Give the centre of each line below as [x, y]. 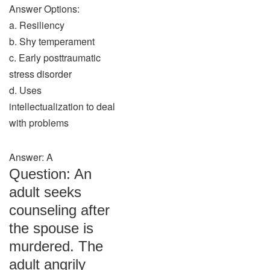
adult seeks [45, 192]
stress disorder [40, 74]
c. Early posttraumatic [55, 58]
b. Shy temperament [52, 41]
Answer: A [31, 157]
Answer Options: [44, 9]
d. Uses [25, 90]
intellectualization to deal [62, 106]
